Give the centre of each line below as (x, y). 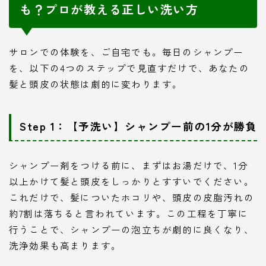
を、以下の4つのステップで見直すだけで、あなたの (129, 68)
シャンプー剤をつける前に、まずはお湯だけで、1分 (129, 165)
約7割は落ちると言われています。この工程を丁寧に (129, 213)
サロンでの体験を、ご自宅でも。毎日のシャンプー (126, 52)
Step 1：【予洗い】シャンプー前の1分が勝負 (138, 126)
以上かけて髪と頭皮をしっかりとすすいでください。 (132, 181)
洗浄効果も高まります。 (65, 245)
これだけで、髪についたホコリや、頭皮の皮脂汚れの (132, 197)
